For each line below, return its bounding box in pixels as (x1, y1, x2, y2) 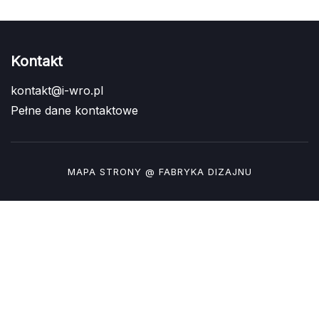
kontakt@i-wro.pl (11, 83, 103, 98)
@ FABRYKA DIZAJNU (141, 166, 252, 178)
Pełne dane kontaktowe (11, 103, 138, 118)
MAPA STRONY (67, 166, 142, 178)
